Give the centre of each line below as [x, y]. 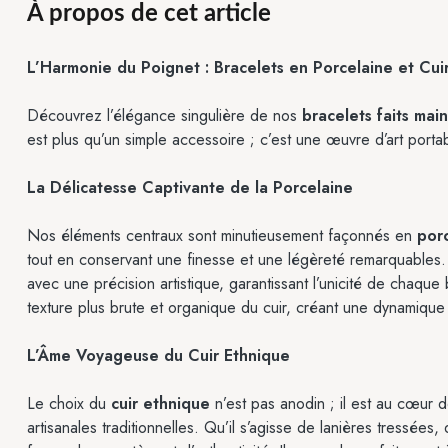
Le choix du [69, 404]
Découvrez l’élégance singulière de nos [164, 116]
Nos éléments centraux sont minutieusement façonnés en [222, 236]
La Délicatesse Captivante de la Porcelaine [190, 188]
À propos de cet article [149, 14]
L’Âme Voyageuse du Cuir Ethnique [158, 356]
